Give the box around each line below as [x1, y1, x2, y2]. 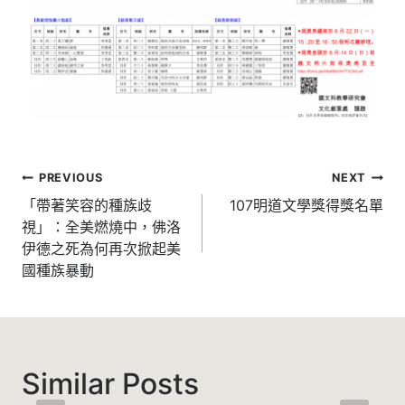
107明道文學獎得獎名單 [230, 196, 383, 215]
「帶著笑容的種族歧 [22, 196, 152, 215]
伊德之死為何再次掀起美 [22, 240, 181, 259]
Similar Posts [22, 366, 199, 402]
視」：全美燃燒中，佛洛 [22, 218, 181, 237]
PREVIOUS [39, 171, 103, 185]
